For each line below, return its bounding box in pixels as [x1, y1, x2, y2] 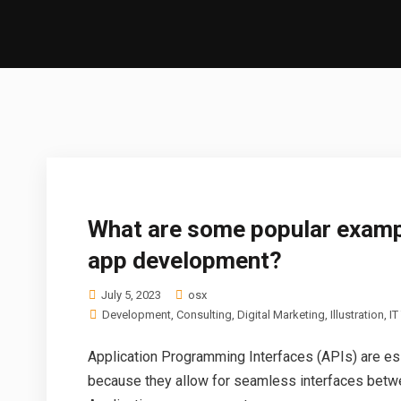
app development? [88, 247, 282, 274]
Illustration [330, 308, 384, 321]
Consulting [176, 308, 232, 321]
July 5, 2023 [98, 288, 161, 302]
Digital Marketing [237, 308, 325, 321]
